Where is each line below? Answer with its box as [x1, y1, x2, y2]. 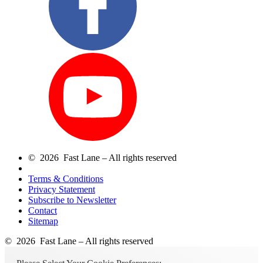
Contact [28, 205, 57, 216]
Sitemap [28, 216, 58, 227]
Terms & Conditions [28, 174, 103, 184]
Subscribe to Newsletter [28, 195, 116, 205]
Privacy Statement [28, 184, 95, 195]
